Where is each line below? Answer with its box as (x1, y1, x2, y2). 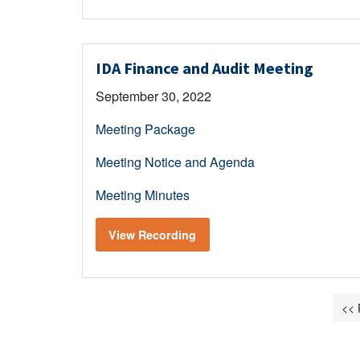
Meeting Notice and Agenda (96, 152, 255, 171)
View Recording (108, 227, 197, 243)
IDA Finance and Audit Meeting (96, 57, 313, 78)
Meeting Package (96, 119, 195, 138)
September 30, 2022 (96, 86, 211, 105)
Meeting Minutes (96, 185, 190, 204)
